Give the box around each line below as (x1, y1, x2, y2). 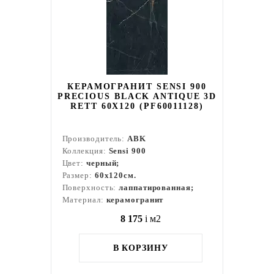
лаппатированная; (119, 183, 194, 192)
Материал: (62, 195, 106, 204)
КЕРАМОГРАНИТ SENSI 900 (67, 82, 207, 91)
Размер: (62, 171, 95, 180)
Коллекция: (62, 146, 109, 155)
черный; (86, 158, 120, 168)
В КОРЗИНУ (113, 243, 168, 253)
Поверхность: (62, 183, 119, 192)
